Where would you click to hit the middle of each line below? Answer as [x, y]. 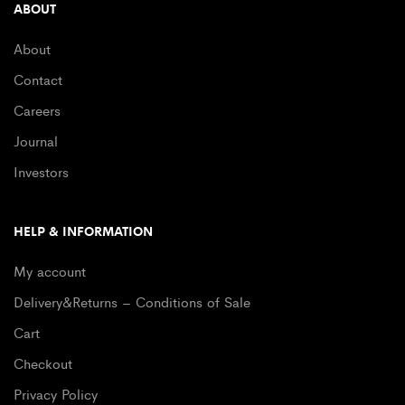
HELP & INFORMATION [83, 231]
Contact [38, 80]
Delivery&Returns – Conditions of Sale [132, 302]
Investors [41, 172]
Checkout [43, 363]
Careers [37, 110]
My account [50, 271]
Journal [36, 141]
